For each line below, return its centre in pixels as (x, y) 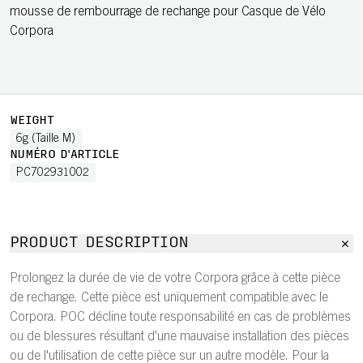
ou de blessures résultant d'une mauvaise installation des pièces (179, 337)
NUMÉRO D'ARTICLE (64, 155)
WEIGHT (32, 121)
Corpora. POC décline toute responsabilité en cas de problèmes (180, 318)
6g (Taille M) (46, 139)
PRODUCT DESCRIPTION (99, 243)
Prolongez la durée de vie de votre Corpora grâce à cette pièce (175, 279)
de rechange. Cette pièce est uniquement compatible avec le (169, 298)
